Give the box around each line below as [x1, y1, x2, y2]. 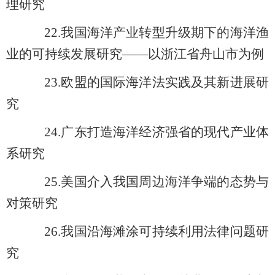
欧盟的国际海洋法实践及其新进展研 [61, 75, 269, 90]
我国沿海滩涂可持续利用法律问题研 [61, 224, 269, 239]
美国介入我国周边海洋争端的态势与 [61, 174, 269, 190]
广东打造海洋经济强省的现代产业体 [61, 125, 269, 140]
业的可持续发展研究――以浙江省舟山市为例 [6, 47, 264, 62]
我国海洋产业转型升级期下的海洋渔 [61, 25, 269, 41]
